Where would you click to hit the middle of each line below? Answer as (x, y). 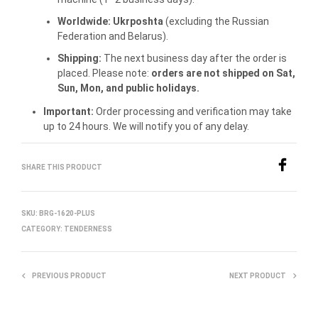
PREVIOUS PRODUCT (69, 276)
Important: (68, 111)
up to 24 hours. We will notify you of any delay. (146, 126)
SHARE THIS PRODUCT (62, 168)
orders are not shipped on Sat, (223, 73)
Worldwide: (84, 21)
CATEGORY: (43, 229)
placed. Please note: (104, 73)
